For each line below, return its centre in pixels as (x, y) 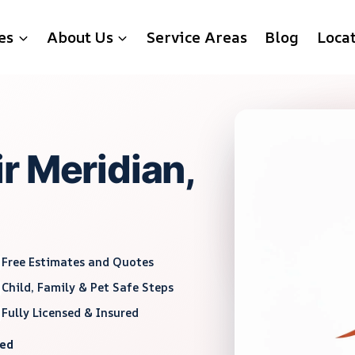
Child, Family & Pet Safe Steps (88, 286)
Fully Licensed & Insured (71, 312)
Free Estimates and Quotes (78, 262)
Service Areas (197, 38)
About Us (80, 38)
